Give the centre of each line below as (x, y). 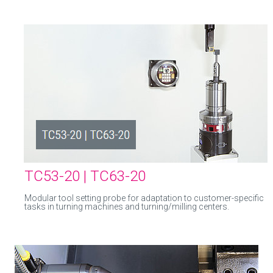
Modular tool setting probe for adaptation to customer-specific (144, 198)
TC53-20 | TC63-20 (85, 176)
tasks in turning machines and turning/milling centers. (127, 207)
